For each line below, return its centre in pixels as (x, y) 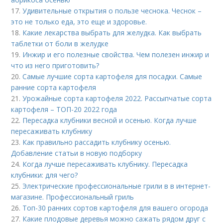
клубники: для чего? (45, 175)
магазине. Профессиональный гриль (73, 197)
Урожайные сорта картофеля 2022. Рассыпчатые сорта (117, 98)
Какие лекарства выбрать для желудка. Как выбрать (112, 32)
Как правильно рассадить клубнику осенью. (97, 142)
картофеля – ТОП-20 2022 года (64, 109)
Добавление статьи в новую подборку (77, 153)
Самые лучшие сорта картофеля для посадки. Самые (112, 76)
